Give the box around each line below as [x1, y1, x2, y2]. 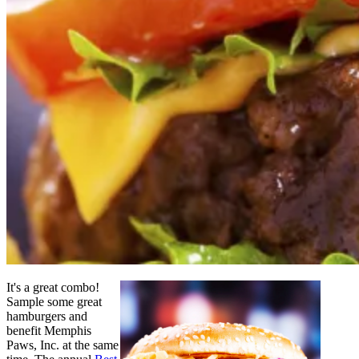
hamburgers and [6, 309, 87, 324]
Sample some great [6, 295, 102, 309]
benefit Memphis [6, 324, 91, 338]
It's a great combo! [6, 280, 99, 295]
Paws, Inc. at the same [6, 338, 119, 353]
